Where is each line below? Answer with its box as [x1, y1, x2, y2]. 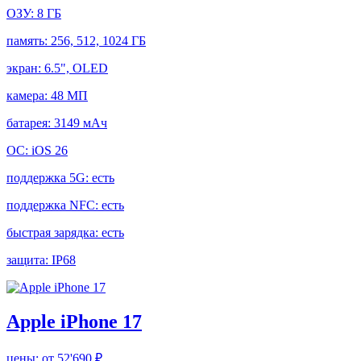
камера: [6, 89, 51, 103]
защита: [6, 253, 52, 268]
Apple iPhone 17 [6, 311, 142, 333]
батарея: [6, 116, 54, 131]
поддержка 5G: [6, 171, 92, 185]
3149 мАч [54, 116, 107, 131]
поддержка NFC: [6, 198, 102, 213]
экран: [6, 61, 44, 76]
